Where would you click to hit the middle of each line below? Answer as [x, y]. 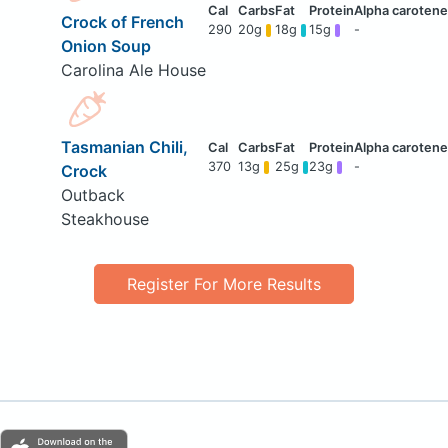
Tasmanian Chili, [124, 147]
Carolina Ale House [133, 70]
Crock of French [122, 22]
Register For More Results [224, 283]
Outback [92, 195]
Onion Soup [105, 46]
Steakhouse [104, 219]
